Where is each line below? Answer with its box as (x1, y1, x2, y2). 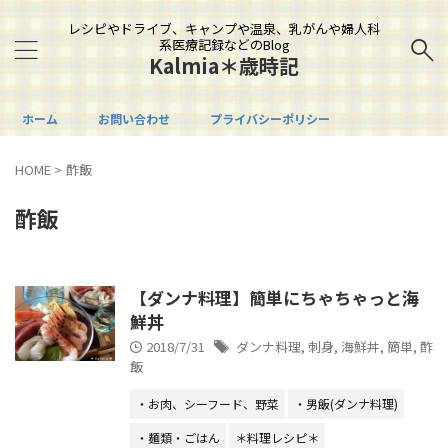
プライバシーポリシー (210, 110, 330, 127)
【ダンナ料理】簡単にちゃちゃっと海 (130, 285, 419, 310)
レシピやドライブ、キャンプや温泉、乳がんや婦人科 (68, 19, 380, 38)
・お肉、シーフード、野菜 (136, 395, 279, 412)
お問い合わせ (98, 110, 170, 127)
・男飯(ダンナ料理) (294, 395, 398, 412)
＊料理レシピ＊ (235, 429, 319, 446)
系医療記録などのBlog (158, 35, 290, 54)
